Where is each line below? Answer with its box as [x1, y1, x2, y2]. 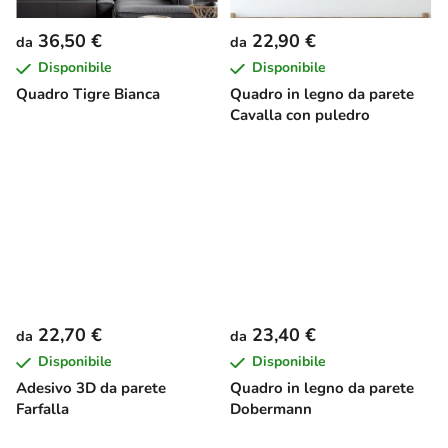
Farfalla [16, 399, 69, 420]
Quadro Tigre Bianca [16, 84, 160, 105]
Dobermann [230, 399, 312, 420]
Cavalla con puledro [230, 105, 370, 126]
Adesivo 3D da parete [16, 378, 166, 399]
